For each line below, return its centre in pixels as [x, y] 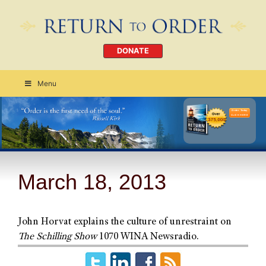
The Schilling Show [57, 237]
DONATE [133, 51]
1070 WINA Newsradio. [148, 237]
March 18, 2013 [92, 182]
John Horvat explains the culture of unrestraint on [125, 222]
